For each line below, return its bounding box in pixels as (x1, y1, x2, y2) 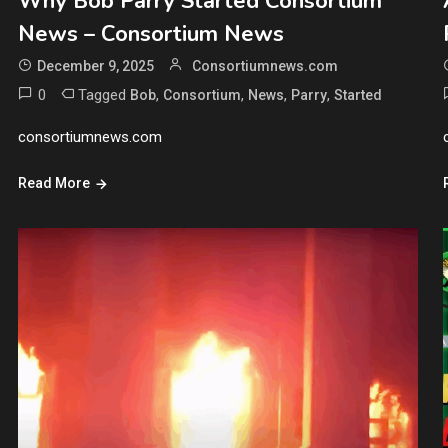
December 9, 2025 (36, 57, 154, 74)
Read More (17, 174, 90, 191)
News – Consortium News (17, 18, 284, 49)
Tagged (77, 85, 130, 104)
